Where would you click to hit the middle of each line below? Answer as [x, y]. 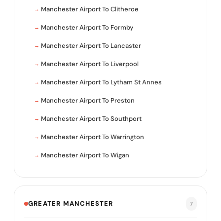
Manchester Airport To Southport [91, 119]
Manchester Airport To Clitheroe [90, 9]
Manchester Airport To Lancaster [91, 46]
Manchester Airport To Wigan [85, 155]
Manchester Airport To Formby [87, 28]
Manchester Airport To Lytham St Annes [101, 82]
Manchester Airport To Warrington [92, 137]
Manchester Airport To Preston [88, 101]
